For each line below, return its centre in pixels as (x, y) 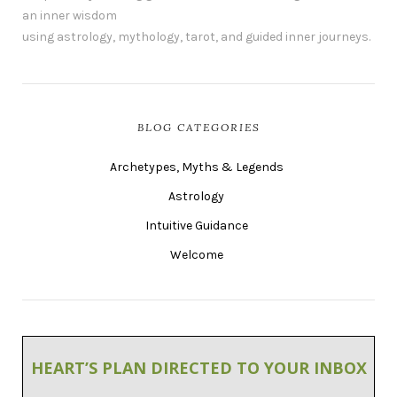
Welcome (196, 255)
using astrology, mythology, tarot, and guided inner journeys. (196, 37)
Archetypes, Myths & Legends (196, 167)
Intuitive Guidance (196, 226)
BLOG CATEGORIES (198, 127)
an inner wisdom (70, 16)
